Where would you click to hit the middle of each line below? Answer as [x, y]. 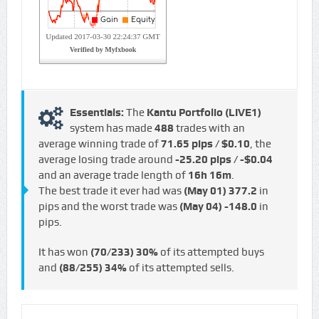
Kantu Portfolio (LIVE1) [204, 113]
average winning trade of [99, 144]
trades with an [209, 129]
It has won [64, 252]
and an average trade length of [113, 176]
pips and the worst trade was [109, 207]
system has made [112, 129]
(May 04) [200, 207]
